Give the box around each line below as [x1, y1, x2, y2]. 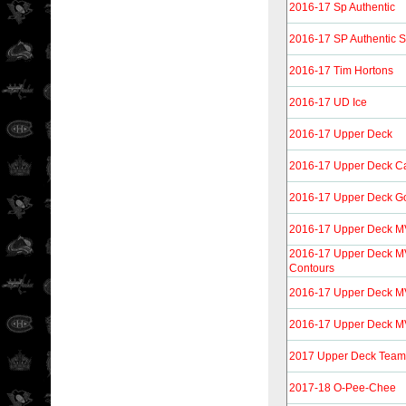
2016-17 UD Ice [289, 96, 367, 109]
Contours [289, 262, 334, 275]
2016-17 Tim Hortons [289, 64, 393, 77]
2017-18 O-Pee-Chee [289, 382, 396, 394]
